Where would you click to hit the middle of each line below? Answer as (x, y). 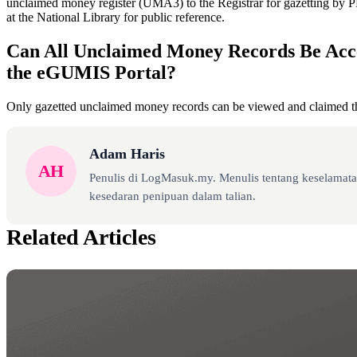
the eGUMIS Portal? (91, 72)
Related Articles (81, 237)
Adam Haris (127, 153)
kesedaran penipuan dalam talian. (173, 196)
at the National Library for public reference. (116, 18)
